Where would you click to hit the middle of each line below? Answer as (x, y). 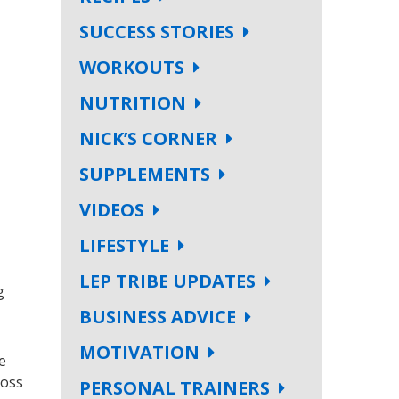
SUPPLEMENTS (144, 174)
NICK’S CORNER (148, 138)
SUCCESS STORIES (156, 32)
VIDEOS (111, 210)
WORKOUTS (131, 67)
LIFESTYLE (124, 245)
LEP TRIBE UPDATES (167, 281)
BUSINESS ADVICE (157, 317)
